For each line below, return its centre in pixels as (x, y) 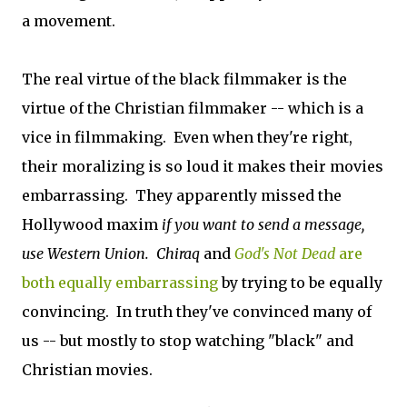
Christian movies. (87, 370)
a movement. (69, 21)
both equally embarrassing (120, 283)
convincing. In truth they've (125, 312)
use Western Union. (89, 253)
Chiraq (178, 253)
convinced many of (302, 312)
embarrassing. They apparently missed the (182, 195)
